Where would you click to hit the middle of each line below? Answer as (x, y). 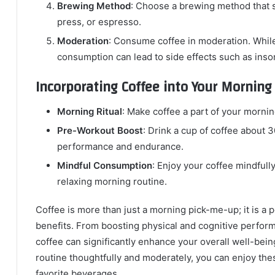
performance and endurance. (120, 146)
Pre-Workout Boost (100, 130)
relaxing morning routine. (112, 181)
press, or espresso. (99, 21)
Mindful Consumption (105, 165)
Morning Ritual (90, 111)
